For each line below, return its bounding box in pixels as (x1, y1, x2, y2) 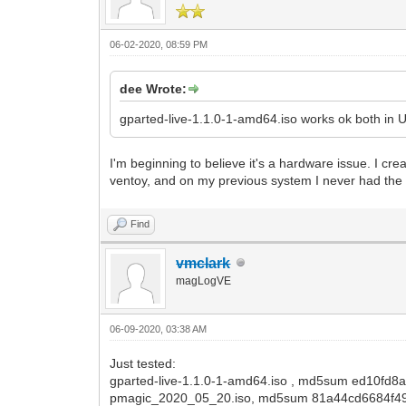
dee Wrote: (120, 81, 188, 96)
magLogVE (176, 274, 232, 287)
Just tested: (110, 355, 177, 371)
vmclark (176, 255, 231, 271)
